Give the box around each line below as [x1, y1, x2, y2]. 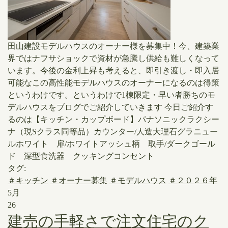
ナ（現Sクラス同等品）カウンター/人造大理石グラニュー [8, 127, 218, 136]
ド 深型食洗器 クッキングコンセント [8, 152, 162, 160]
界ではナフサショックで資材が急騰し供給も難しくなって [8, 54, 219, 63]
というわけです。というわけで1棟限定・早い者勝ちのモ [8, 91, 215, 99]
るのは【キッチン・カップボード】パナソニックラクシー [8, 115, 219, 124]
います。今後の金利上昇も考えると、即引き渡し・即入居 [8, 66, 219, 75]
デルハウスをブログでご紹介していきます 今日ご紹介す [8, 103, 213, 111]
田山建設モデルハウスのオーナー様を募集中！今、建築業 [8, 42, 219, 50]
